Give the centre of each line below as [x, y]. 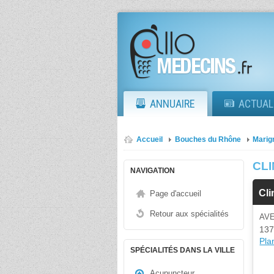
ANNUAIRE [172, 104]
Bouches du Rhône [208, 139]
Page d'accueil [176, 194]
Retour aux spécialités [189, 214]
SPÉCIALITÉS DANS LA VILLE [183, 250]
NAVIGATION [153, 171]
